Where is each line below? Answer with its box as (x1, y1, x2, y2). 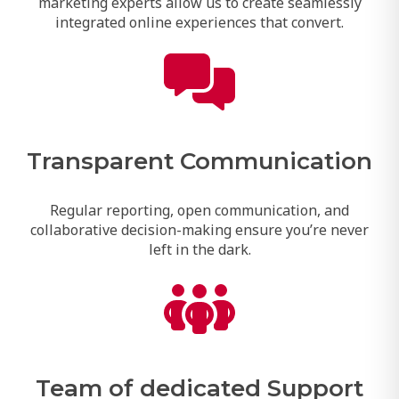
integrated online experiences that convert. (54, 11, 344, 31)
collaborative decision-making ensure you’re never (29, 218, 369, 239)
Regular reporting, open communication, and (49, 199, 349, 219)
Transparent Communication (26, 145, 372, 175)
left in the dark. (148, 238, 251, 258)
